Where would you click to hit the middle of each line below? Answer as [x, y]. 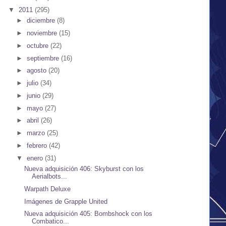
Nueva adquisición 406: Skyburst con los [84, 169]
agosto [37, 71]
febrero [38, 145]
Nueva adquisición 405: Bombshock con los [89, 214]
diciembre [42, 21]
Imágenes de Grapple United [66, 201]
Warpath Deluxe [48, 189]
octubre [38, 45]
